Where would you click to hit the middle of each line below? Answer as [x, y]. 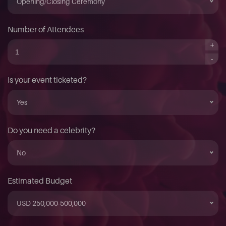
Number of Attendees [46, 29]
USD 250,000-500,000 [51, 203]
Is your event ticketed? [47, 79]
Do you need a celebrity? [51, 130]
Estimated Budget [40, 180]
